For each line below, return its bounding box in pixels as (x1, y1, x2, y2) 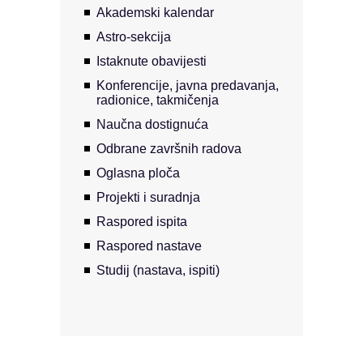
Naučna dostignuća (96, 117, 208, 131)
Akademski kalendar (96, 5, 214, 19)
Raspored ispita (96, 214, 187, 228)
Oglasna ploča (96, 165, 180, 180)
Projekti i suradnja (96, 190, 200, 204)
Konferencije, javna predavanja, (96, 78, 279, 92)
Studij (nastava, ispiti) (96, 263, 220, 277)
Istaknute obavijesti (96, 53, 207, 68)
